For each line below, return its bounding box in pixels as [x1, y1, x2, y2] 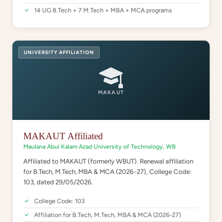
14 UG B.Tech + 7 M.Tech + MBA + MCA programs [34, 6, 172, 14]
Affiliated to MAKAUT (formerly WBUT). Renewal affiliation [23, 157, 193, 165]
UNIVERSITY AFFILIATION [24, 50, 94, 55]
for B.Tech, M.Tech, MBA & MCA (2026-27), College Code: [23, 167, 191, 175]
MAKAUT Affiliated [23, 131, 103, 141]
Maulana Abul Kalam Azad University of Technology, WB [23, 143, 175, 150]
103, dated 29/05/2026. [23, 178, 93, 186]
